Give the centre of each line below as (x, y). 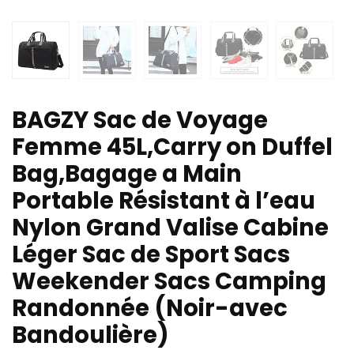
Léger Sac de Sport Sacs (151, 255)
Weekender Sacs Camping (169, 282)
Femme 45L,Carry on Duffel (172, 147)
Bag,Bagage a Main (127, 174)
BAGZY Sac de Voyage (140, 121)
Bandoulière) (90, 335)
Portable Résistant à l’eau (164, 201)
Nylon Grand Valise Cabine (170, 228)
